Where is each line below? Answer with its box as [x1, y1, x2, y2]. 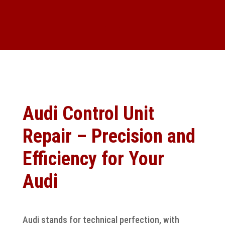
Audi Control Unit [22, 102, 154, 125]
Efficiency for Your [22, 148, 164, 170]
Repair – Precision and [22, 125, 195, 147]
